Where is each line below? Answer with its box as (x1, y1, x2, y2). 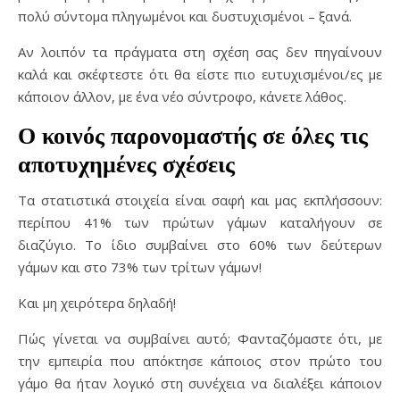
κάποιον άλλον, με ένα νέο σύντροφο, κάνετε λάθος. (18, 87, 346, 105)
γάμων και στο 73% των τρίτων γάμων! (18, 258, 262, 276)
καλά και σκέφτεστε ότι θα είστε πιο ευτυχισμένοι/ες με (18, 65, 382, 83)
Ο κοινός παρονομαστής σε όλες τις (18, 121, 368, 150)
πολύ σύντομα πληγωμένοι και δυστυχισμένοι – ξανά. (18, 7, 352, 25)
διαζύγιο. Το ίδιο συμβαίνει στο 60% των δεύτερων (18, 236, 382, 254)
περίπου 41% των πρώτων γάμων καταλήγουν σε (18, 213, 382, 231)
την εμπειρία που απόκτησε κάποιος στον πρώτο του (18, 352, 382, 370)
